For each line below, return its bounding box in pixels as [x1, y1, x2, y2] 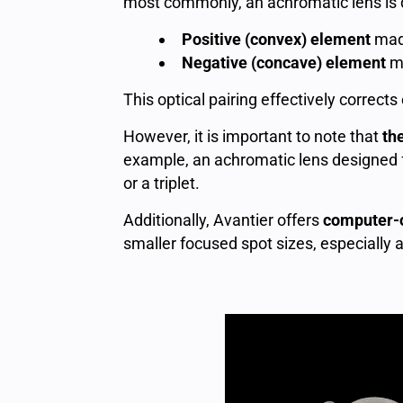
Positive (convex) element [182, 30, 371, 49]
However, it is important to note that [123, 127, 382, 146]
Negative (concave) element [182, 53, 386, 72]
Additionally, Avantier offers [123, 210, 323, 229]
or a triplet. [123, 174, 200, 193]
